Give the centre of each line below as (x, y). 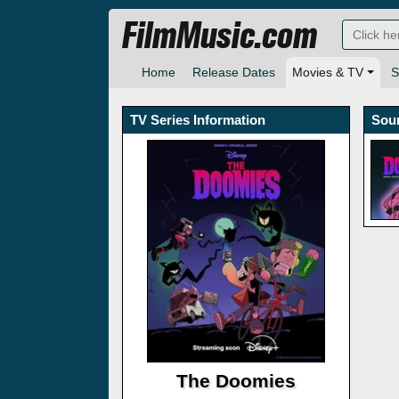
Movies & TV (328, 73)
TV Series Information (198, 120)
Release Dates (234, 73)
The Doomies (236, 381)
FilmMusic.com (220, 37)
